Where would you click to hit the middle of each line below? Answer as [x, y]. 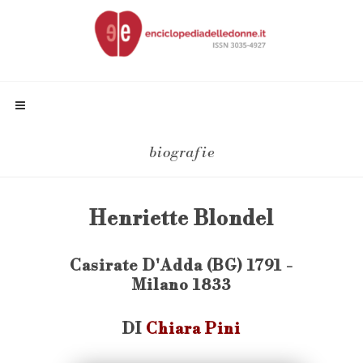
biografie [181, 153]
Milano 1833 [181, 285]
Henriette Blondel [181, 219]
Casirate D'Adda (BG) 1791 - [181, 266]
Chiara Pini [193, 329]
